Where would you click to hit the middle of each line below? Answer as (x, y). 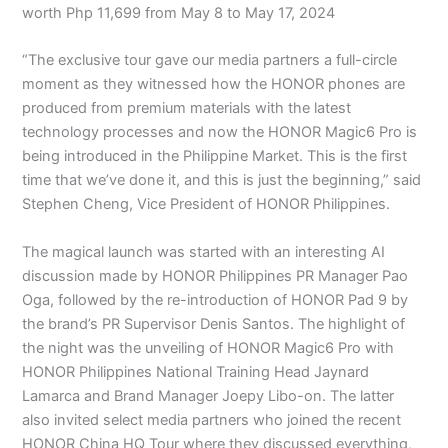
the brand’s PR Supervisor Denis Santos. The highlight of (214, 323)
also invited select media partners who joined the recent (212, 419)
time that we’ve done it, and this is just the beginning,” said (222, 180)
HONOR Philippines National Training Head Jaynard (196, 371)
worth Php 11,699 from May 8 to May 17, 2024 (179, 13)
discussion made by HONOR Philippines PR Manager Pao (215, 275)
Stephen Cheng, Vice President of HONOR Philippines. (206, 204)
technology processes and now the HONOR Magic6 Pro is (220, 132)
